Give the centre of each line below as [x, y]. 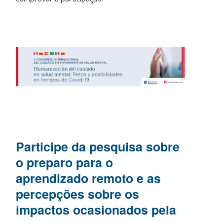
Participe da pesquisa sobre [98, 146]
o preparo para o [65, 162]
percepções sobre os [78, 194]
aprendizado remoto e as [89, 178]
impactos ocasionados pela [96, 209]
